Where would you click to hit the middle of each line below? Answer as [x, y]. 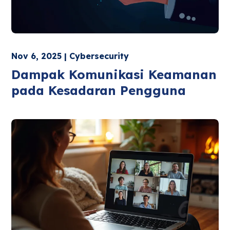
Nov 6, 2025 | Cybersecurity [70, 56]
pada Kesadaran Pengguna [99, 90]
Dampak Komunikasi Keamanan [114, 74]
